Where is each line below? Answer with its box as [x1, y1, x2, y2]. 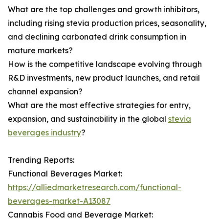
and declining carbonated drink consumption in [8, 32, 186, 42]
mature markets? [8, 45, 73, 56]
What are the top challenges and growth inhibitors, [8, 4, 199, 15]
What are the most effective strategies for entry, [8, 100, 191, 110]
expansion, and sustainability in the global [8, 114, 168, 124]
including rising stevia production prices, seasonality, [8, 18, 206, 28]
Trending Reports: [8, 155, 74, 165]
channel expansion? [8, 87, 83, 97]
